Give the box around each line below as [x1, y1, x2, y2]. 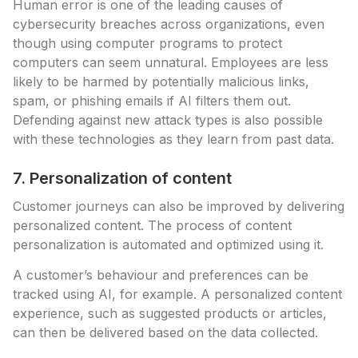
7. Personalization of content [13, 169, 232, 188]
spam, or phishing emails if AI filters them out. [13, 93, 291, 109]
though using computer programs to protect [13, 35, 282, 51]
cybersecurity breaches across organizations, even [13, 16, 324, 32]
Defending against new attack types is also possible [13, 112, 323, 128]
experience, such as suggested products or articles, [13, 305, 327, 321]
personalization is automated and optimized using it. [13, 237, 324, 253]
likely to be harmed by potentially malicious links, [13, 74, 309, 89]
